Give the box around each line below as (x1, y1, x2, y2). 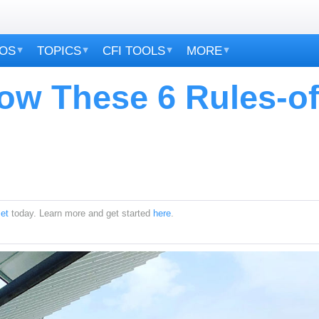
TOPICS (37, 43, 81, 58)
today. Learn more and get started (9, 208, 153, 219)
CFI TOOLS (103, 43, 165, 58)
